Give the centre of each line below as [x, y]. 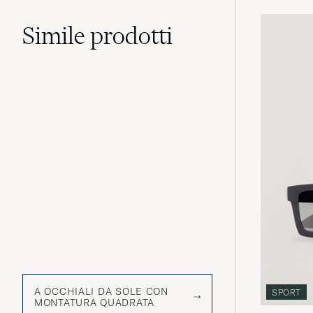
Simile [56, 35]
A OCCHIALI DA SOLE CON [101, 292]
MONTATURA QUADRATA [94, 303]
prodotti [131, 35]
